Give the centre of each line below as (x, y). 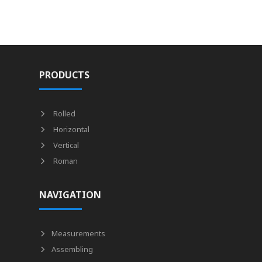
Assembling (73, 249)
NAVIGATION (70, 195)
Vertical (65, 145)
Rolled (64, 113)
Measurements (79, 233)
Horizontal (71, 129)
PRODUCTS (65, 75)
